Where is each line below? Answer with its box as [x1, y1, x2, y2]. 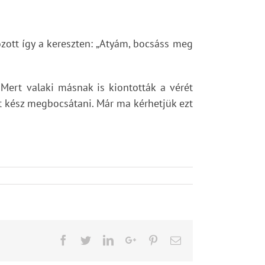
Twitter [91, 234, 121, 245]
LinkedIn [113, 234, 152, 245]
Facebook [68, 234, 109, 245]
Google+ [135, 234, 173, 245]
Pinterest [158, 234, 195, 245]
